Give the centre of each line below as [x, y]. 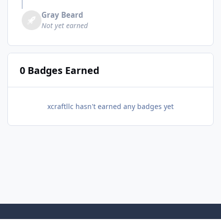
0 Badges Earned [59, 70]
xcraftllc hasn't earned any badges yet [110, 107]
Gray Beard [62, 15]
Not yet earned [65, 26]
